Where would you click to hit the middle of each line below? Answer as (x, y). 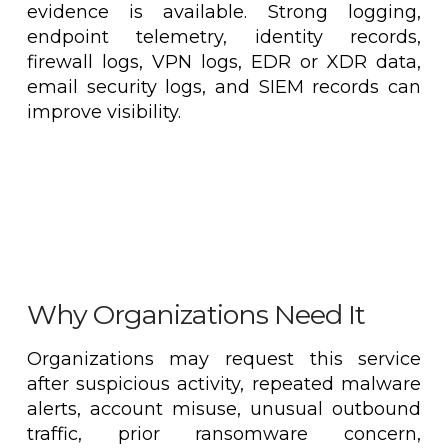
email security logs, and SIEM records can (224, 87)
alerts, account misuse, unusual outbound (224, 408)
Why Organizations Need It (196, 315)
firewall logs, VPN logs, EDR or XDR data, (224, 62)
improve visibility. (103, 112)
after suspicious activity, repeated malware (224, 383)
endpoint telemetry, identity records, (224, 37)
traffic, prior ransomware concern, (224, 433)
